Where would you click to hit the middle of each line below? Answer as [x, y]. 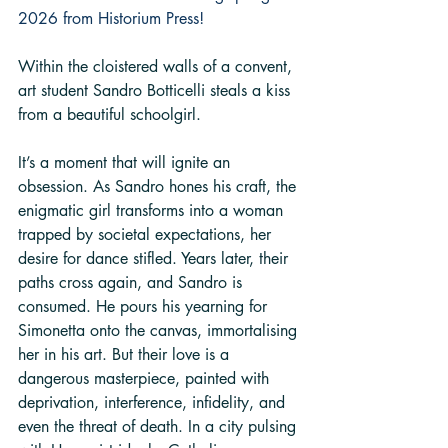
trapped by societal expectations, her [147, 234]
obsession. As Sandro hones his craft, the [159, 186]
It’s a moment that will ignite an [126, 162]
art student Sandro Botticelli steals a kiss [156, 90]
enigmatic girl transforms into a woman [153, 210]
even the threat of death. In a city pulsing [159, 426]
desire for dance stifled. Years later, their [155, 258]
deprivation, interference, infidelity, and [154, 402]
